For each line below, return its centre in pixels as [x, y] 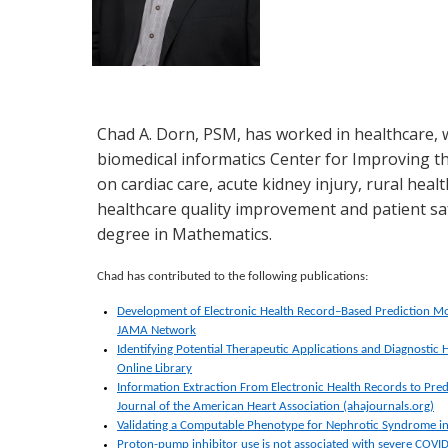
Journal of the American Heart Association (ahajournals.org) [275, 407]
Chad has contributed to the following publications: [232, 277]
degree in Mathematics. [184, 234]
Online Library [154, 369]
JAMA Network [156, 331]
